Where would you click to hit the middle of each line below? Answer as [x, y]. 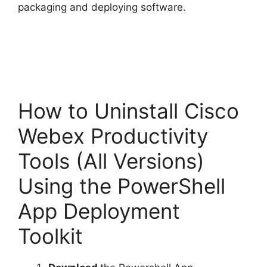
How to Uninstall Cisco [128, 111]
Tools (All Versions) [111, 161]
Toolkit [50, 236]
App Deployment [99, 211]
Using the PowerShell [122, 186]
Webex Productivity [113, 136]
